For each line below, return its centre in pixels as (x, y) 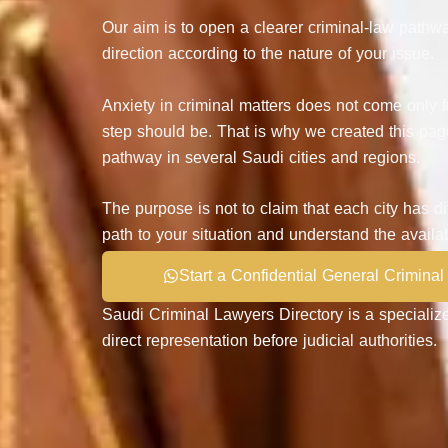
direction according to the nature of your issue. (268, 53)
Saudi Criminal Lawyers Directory (222, 314)
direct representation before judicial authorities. (269, 340)
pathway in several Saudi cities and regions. (261, 157)
